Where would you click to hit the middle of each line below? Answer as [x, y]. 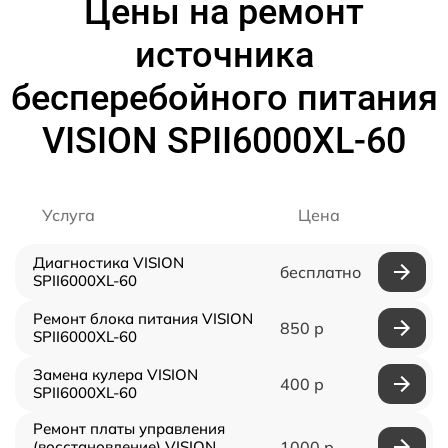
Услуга [68, 214]
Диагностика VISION [108, 262]
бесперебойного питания [224, 97]
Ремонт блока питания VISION [143, 318]
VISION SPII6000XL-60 [224, 140]
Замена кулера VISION [115, 374]
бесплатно [320, 271]
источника [224, 54]
